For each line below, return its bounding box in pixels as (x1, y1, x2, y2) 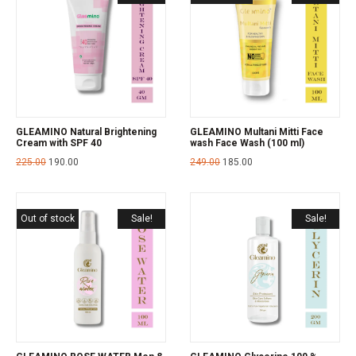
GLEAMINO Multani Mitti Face (190, 126, 323, 137)
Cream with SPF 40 (16, 137, 102, 149)
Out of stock (21, 213, 75, 224)
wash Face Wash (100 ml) (190, 137, 304, 149)
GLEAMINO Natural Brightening (16, 126, 157, 137)
